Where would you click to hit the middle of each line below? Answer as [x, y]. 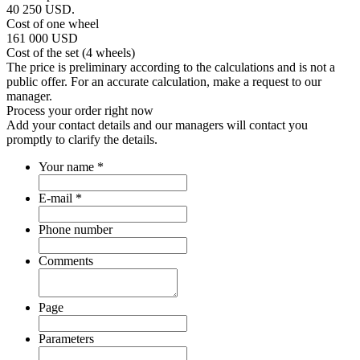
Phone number [76, 229]
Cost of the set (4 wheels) [71, 52]
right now [129, 110]
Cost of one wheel [53, 23]
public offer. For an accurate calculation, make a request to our [164, 81]
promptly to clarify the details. [82, 139]
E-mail [57, 198]
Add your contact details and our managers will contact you [157, 125]
